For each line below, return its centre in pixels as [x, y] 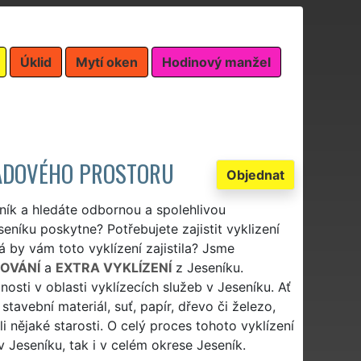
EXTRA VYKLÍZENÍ [113, 267]
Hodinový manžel [216, 62]
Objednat [255, 174]
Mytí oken [107, 62]
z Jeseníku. [207, 267]
